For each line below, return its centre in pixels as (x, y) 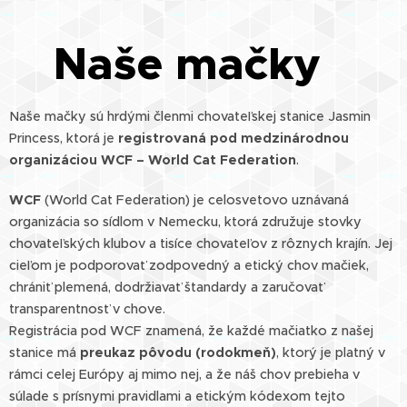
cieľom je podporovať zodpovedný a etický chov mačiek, (189, 265)
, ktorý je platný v (331, 352)
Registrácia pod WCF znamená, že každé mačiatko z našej (191, 331)
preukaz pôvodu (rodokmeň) (178, 352)
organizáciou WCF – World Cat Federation (153, 160)
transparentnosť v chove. (87, 309)
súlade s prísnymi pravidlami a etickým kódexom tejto (177, 396)
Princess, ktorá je (64, 138)
